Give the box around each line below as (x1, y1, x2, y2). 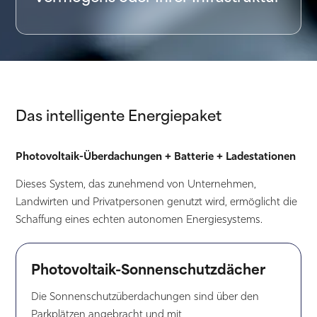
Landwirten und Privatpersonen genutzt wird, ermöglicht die (16, 195, 298, 209)
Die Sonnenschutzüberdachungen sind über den (30, 290, 259, 303)
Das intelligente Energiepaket (16, 102, 222, 126)
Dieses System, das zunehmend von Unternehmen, (16, 178, 257, 191)
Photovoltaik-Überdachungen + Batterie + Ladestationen (16, 149, 296, 163)
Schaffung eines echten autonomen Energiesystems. (16, 213, 263, 226)
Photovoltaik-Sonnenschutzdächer (30, 256, 265, 279)
